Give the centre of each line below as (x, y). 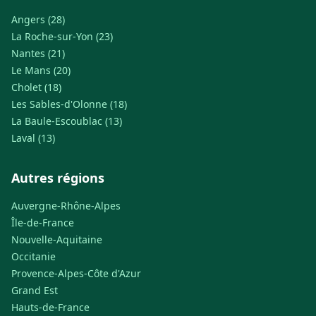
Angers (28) (38, 19)
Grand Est (35, 290)
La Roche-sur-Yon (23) (62, 36)
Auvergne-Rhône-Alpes (66, 206)
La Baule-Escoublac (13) (67, 121)
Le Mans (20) (41, 70)
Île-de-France (43, 223)
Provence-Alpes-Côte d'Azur (76, 273)
